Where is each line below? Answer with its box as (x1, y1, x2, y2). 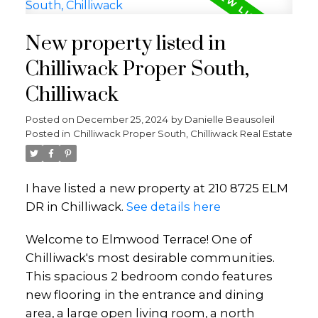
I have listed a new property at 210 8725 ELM (25, 181, 288, 196)
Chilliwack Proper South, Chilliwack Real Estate (72, 128, 292, 140)
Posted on (25, 114, 77, 126)
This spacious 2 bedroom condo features (25, 268, 273, 283)
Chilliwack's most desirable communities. (25, 250, 275, 265)
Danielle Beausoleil (184, 114, 275, 126)
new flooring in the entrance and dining (25, 287, 264, 302)
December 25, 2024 (76, 114, 168, 126)
